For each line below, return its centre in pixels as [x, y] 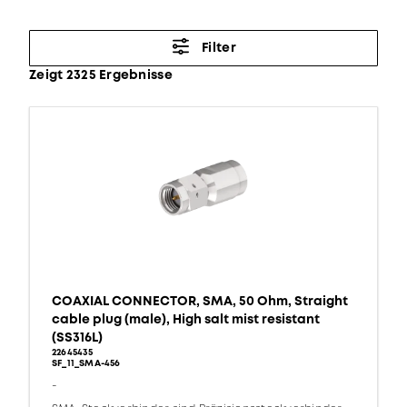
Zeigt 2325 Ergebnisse [101, 75]
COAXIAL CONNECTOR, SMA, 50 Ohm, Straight [200, 302]
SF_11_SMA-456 [86, 364]
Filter [219, 48]
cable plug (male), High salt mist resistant [186, 320]
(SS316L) [77, 338]
